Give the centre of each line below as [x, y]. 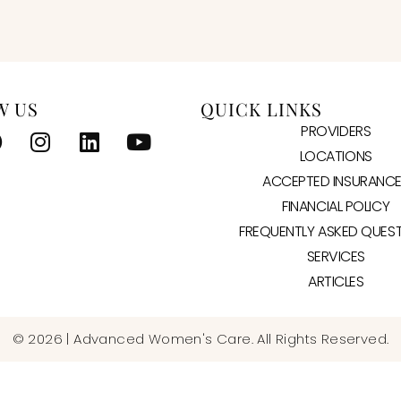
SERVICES [336, 256]
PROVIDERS [336, 131]
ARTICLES [336, 281]
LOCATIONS [336, 156]
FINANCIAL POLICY [336, 206]
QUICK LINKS [261, 108]
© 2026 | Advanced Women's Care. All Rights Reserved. [200, 338]
